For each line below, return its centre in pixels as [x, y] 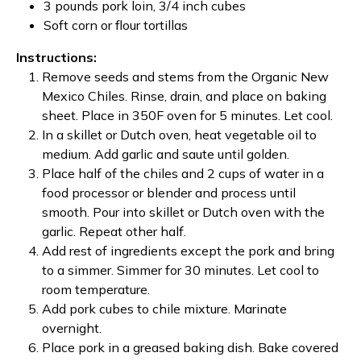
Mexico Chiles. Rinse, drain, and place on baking [184, 96]
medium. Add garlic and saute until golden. [166, 154]
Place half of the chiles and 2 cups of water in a [183, 173]
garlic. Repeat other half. [114, 231]
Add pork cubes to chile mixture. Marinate [164, 309]
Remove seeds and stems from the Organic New [185, 77]
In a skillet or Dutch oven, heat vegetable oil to [179, 135]
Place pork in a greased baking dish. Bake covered [190, 347]
